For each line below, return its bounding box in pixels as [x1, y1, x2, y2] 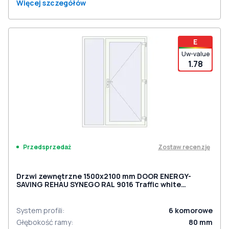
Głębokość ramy [16, 217, 71, 227]
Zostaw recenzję [158, 142, 210, 151]
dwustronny [16, 188, 59, 197]
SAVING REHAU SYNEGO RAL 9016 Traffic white [16, 179, 181, 189]
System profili [16, 205, 62, 215]
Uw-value [181, 50, 210, 58]
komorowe [175, 205, 213, 215]
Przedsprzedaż [23, 143, 71, 151]
